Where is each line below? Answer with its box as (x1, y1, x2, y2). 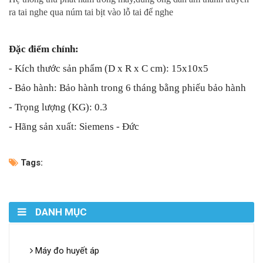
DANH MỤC (35, 206, 87, 218)
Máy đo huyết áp (33, 245, 99, 257)
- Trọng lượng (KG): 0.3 (9, 102, 107, 113)
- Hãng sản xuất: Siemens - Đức (9, 121, 139, 133)
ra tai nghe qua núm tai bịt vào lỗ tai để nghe (9, 7, 173, 18)
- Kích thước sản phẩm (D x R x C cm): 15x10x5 (9, 63, 208, 75)
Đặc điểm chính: (9, 43, 79, 55)
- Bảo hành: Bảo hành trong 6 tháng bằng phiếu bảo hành (9, 82, 246, 94)
